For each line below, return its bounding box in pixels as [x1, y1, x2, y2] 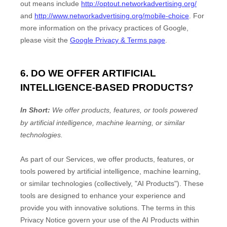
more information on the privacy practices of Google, [20, 23, 188, 32]
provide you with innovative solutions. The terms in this [20, 204, 195, 212]
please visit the [20, 35, 70, 44]
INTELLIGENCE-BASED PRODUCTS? [20, 82, 194, 93]
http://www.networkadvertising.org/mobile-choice [34, 11, 189, 20]
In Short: [20, 106, 50, 115]
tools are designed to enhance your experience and [20, 192, 185, 200]
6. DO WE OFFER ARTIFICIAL [20, 67, 156, 79]
